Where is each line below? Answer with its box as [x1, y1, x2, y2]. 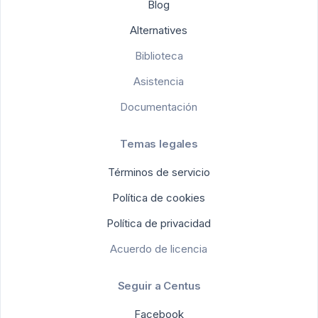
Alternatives [137, 23, 188, 37]
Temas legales [119, 136, 199, 150]
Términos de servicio [114, 165, 210, 179]
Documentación [120, 99, 198, 114]
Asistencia [133, 74, 185, 88]
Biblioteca [134, 48, 183, 62]
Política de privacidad [114, 216, 212, 230]
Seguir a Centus [117, 278, 201, 292]
